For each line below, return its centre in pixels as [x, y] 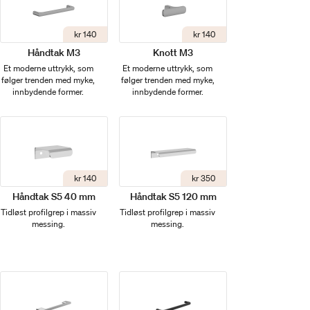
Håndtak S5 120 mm [173, 196]
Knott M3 [173, 53]
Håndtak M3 [54, 53]
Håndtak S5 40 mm [54, 196]
